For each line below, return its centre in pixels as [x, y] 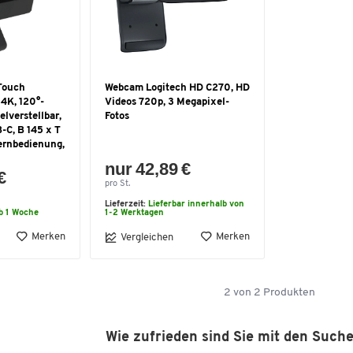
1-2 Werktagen [134, 213]
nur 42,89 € [148, 169]
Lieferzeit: [126, 204]
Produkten [288, 293]
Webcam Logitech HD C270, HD [177, 88]
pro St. [117, 184]
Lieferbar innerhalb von [196, 204]
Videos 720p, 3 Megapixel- [167, 102]
